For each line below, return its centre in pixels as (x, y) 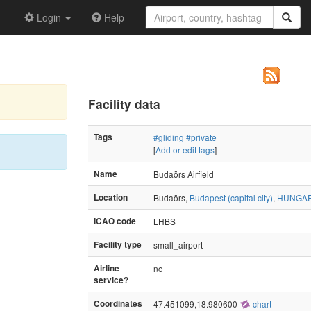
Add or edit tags (185, 149)
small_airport (178, 244)
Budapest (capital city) (231, 197)
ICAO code (115, 221)
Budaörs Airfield (184, 174)
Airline (107, 268)
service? (111, 280)
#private (201, 137)
